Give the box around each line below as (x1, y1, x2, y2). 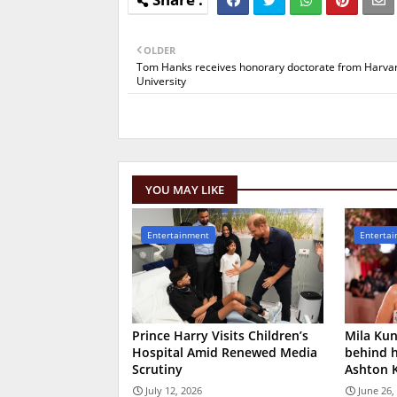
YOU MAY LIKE (145, 182, 224, 198)
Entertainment (147, 229, 209, 242)
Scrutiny (132, 361, 183, 378)
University (136, 74, 186, 90)
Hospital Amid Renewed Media (132, 344, 317, 362)
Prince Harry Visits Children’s (132, 327, 308, 345)
